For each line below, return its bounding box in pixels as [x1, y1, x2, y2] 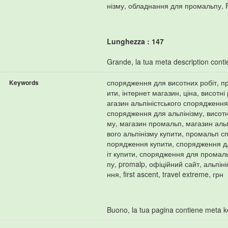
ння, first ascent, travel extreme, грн [107, 168, 223, 179]
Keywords [9, 77, 39, 87]
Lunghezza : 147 [107, 36, 164, 46]
